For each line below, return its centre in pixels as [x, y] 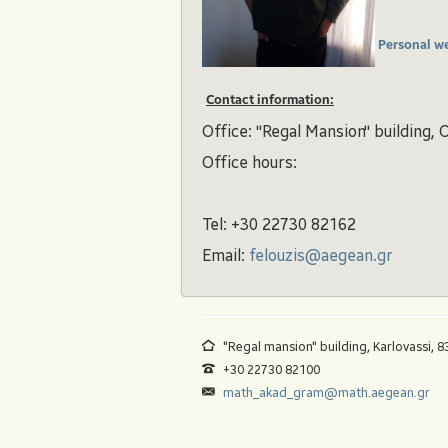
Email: [225, 255]
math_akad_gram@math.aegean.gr [327, 392]
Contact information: [270, 100]
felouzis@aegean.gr [321, 255]
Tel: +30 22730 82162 [279, 224]
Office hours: [249, 162]
